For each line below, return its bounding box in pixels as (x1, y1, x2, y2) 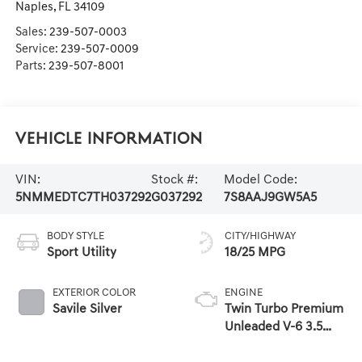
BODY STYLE (46, 230, 104, 242)
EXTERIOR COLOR (52, 287, 136, 298)
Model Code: (224, 173, 298, 187)
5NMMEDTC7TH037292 (15, 191, 151, 204)
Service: (15, 43, 61, 56)
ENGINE (225, 287, 263, 298)
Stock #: (150, 173, 198, 187)
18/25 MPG (225, 246, 285, 259)
